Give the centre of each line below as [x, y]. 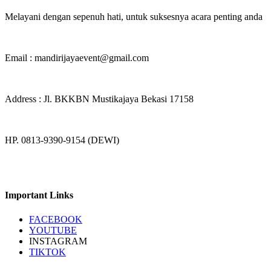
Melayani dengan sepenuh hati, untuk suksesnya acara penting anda [134, 16]
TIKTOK [47, 252]
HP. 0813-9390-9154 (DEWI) [62, 140]
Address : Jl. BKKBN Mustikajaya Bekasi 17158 [99, 99]
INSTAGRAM [58, 241]
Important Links [39, 195]
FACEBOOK [56, 219]
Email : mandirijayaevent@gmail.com [77, 57]
